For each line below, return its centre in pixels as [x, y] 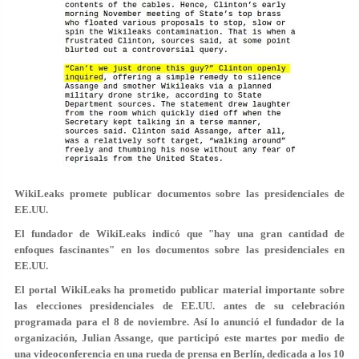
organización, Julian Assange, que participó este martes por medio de [179, 338]
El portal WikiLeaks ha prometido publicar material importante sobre [179, 290]
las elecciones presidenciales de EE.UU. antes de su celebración [179, 306]
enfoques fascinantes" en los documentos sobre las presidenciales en [179, 250]
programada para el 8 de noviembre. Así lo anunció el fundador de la [179, 322]
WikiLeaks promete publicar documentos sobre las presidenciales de [179, 194]
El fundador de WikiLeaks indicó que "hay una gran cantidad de [179, 234]
